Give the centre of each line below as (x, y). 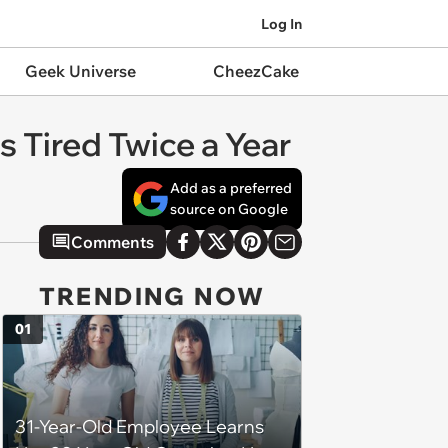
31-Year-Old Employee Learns (139, 427)
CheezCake (255, 71)
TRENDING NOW (152, 296)
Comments (112, 242)
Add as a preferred (231, 188)
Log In (281, 23)
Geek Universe (80, 71)
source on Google (229, 209)
